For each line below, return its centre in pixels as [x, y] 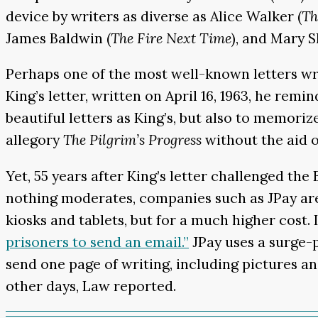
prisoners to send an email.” [97, 241]
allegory [34, 140]
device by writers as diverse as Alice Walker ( [154, 16]
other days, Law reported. [91, 285]
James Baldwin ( [58, 38]
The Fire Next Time [171, 38]
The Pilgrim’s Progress [132, 140]
